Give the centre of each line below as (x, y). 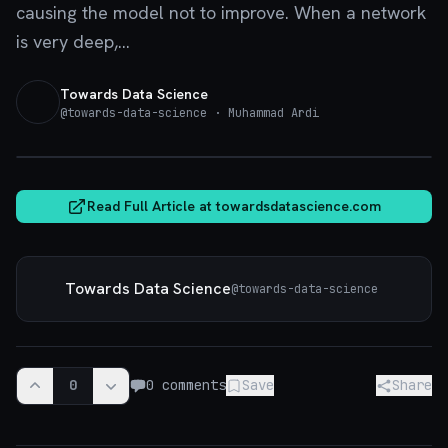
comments (190, 385)
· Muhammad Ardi (263, 112)
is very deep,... (73, 41)
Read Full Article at (151, 206)
